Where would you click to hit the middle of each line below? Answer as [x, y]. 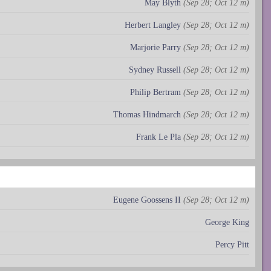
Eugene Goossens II [147, 200]
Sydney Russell [155, 70]
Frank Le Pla [158, 137]
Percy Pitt [232, 244]
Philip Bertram [155, 92]
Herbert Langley [153, 25]
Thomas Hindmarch [147, 114]
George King [227, 222]
